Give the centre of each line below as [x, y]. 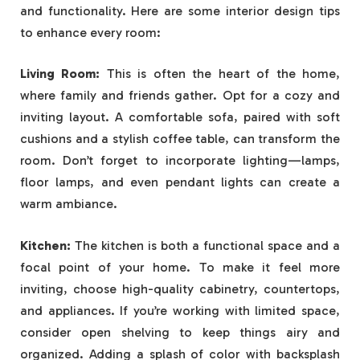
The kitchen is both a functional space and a [205, 245]
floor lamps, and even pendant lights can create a [180, 182]
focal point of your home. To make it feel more [180, 267]
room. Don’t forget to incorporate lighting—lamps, [180, 161]
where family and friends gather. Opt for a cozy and [180, 96]
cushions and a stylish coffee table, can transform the [180, 139]
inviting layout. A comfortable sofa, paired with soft [180, 117]
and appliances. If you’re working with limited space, [180, 310]
